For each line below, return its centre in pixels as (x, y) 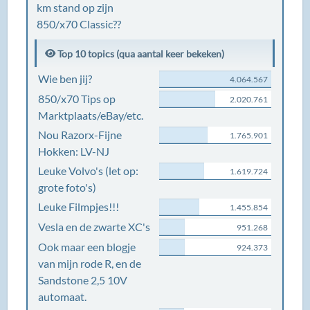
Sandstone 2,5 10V (83, 280)
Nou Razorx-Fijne (80, 135)
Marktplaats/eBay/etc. (91, 115)
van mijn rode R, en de (90, 263)
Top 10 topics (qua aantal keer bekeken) (140, 54)
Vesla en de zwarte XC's (94, 227)
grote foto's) (67, 187)
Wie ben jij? (65, 79)
